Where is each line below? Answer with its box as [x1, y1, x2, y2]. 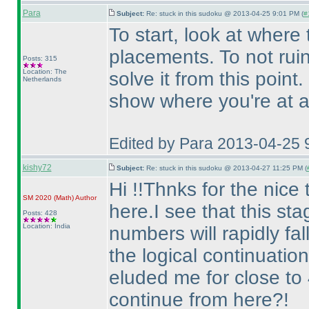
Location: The [22, 68, 67, 75]
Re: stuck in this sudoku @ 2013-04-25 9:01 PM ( [146, 10, 303, 17]
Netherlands [22, 75, 61, 83]
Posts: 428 [22, 209, 57, 217]
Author [73, 194, 97, 201]
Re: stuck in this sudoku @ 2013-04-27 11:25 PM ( [146, 164, 307, 172]
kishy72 [22, 163, 52, 172]
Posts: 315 [22, 54, 57, 62]
